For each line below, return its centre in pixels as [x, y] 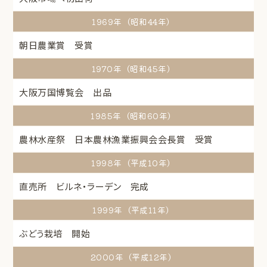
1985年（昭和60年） [133, 116]
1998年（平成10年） [133, 163]
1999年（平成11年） [133, 210]
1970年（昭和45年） [133, 69]
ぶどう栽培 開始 [55, 234]
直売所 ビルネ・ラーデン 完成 [84, 187]
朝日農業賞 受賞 [56, 45]
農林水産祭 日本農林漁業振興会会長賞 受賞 [116, 139]
